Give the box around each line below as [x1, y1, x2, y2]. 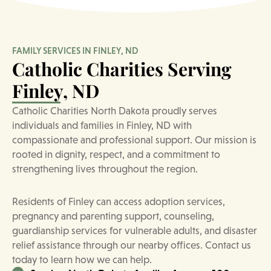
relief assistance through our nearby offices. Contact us [12, 238, 251, 251]
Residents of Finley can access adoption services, [12, 195, 225, 207]
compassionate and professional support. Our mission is [12, 134, 256, 146]
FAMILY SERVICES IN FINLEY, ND [12, 45, 139, 57]
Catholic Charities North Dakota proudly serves [12, 105, 217, 117]
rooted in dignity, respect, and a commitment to [12, 148, 220, 161]
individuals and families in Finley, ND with [12, 119, 192, 132]
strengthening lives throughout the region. [12, 163, 198, 175]
